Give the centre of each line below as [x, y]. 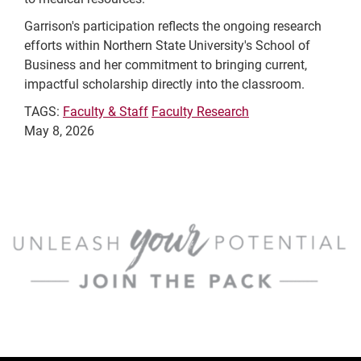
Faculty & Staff [106, 112]
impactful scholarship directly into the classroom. [164, 85]
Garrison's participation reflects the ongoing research [173, 27]
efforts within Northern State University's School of [167, 46]
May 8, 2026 [59, 131]
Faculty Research [200, 112]
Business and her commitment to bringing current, [166, 65]
